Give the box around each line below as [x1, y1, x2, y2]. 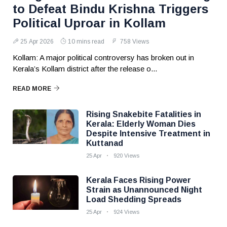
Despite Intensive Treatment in [86, 129, 210, 138]
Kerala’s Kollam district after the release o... [13, 64, 157, 73]
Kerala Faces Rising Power [86, 176, 191, 184]
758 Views [119, 38, 149, 45]
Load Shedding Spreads [86, 195, 181, 204]
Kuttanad [86, 139, 123, 147]
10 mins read [68, 38, 104, 45]
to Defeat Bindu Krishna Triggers [13, 2, 208, 16]
